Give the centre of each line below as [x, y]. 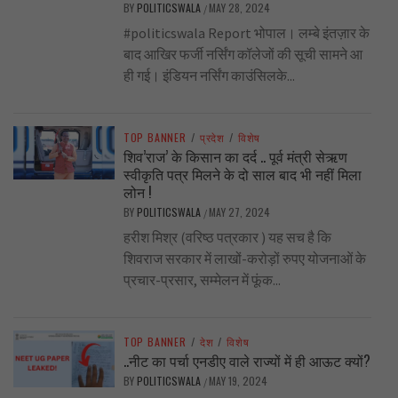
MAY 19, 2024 [238, 381]
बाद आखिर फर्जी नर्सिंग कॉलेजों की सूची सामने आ [243, 55]
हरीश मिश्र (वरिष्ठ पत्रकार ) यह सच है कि [227, 238]
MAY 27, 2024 [239, 212]
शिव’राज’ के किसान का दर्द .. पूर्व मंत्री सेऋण [235, 157]
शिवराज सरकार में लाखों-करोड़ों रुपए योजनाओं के [244, 259]
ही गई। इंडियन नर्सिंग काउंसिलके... [209, 76]
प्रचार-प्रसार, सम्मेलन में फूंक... [202, 280]
